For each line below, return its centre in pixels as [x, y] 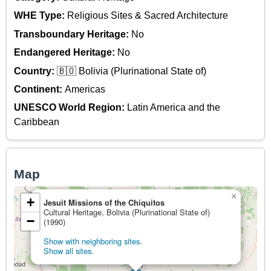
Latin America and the [174, 108]
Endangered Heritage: [66, 53]
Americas [85, 90]
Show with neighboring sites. [93, 241]
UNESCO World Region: [70, 108]
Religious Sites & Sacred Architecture [148, 16]
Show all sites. [69, 251]
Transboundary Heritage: [73, 34]
